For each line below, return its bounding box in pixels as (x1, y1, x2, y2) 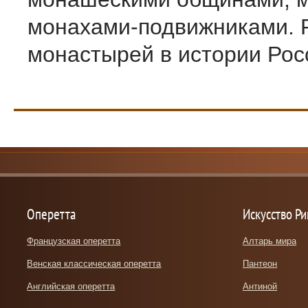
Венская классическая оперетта (27, 258, 162, 269)
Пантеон (243, 258, 278, 269)
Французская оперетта (27, 236, 121, 246)
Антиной (243, 281, 278, 291)
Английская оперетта (27, 281, 115, 291)
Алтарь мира (243, 236, 297, 246)
